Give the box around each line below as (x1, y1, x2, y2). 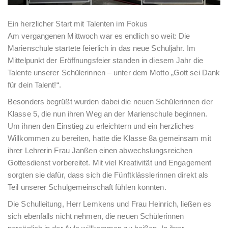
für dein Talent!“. (8, 80, 61, 89)
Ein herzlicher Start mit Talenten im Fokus (8, 19, 148, 28)
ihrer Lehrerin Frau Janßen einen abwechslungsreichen (8, 146, 193, 155)
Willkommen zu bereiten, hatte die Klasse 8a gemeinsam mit (8, 133, 211, 142)
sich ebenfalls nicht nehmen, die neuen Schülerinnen (8, 211, 184, 220)
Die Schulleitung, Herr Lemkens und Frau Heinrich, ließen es (8, 199, 211, 208)
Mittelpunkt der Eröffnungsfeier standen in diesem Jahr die (8, 55, 203, 65)
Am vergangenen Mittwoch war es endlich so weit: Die (8, 31, 190, 40)
